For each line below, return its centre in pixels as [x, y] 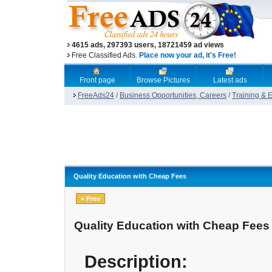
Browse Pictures [163, 80]
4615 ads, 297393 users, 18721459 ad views [148, 45]
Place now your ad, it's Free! [188, 55]
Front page [97, 80]
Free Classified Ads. [105, 55]
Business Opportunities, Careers [173, 95]
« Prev [90, 199]
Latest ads [230, 80]
